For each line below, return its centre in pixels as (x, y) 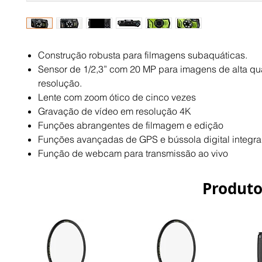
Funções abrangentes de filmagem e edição (131, 125)
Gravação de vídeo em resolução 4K (115, 111)
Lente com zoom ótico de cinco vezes (117, 97)
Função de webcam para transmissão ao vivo (133, 154)
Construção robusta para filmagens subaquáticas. (143, 55)
